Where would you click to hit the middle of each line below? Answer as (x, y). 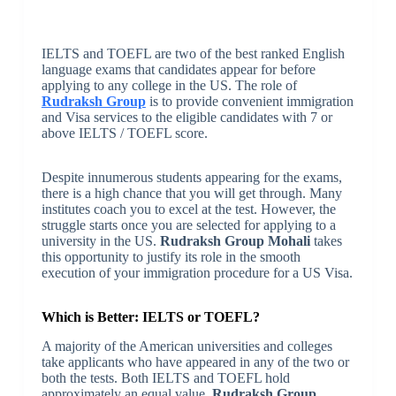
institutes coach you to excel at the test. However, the (188, 209)
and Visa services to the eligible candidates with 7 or (187, 118)
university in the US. (100, 241)
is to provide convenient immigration (249, 102)
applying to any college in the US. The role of (169, 86)
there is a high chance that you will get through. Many (191, 194)
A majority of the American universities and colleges (187, 346)
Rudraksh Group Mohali (235, 241)
